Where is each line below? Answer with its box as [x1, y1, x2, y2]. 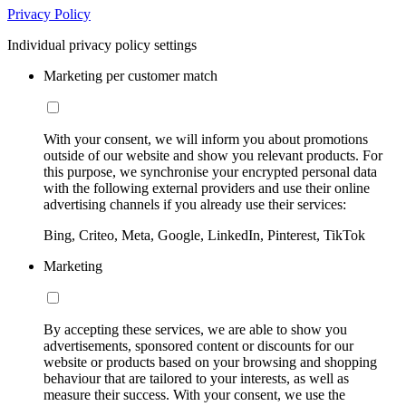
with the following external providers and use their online [43, 180, 370, 197]
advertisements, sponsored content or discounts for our [43, 338, 353, 354]
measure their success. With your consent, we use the [43, 387, 345, 403]
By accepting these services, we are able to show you [43, 322, 347, 338]
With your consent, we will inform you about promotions [43, 131, 368, 148]
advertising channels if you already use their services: [43, 197, 346, 213]
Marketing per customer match [43, 68, 217, 84]
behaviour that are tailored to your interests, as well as [43, 371, 349, 387]
